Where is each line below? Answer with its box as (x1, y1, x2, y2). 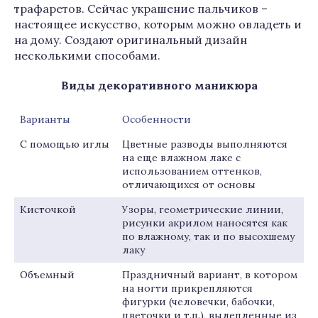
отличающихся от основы (122, 178, 256, 191)
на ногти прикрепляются (122, 282, 253, 295)
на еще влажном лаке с (122, 151, 241, 164)
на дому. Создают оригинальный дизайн (14, 33, 247, 47)
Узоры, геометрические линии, (122, 203, 283, 216)
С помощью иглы (20, 138, 109, 150)
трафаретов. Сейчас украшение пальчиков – (14, 1, 268, 16)
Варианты (20, 113, 70, 126)
